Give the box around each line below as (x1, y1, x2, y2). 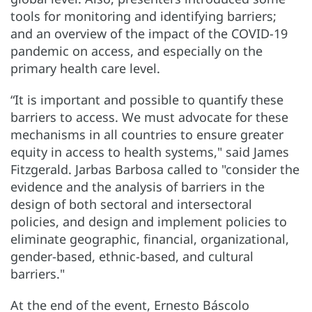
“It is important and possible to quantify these (10, 91, 283, 108)
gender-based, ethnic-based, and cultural (10, 247, 253, 265)
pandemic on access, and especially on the (10, 42, 263, 59)
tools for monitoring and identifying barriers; (10, 7, 276, 24)
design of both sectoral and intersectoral (10, 195, 252, 212)
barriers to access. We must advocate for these (10, 108, 288, 125)
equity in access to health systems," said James (10, 143, 289, 160)
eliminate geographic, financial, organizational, (10, 230, 289, 247)
